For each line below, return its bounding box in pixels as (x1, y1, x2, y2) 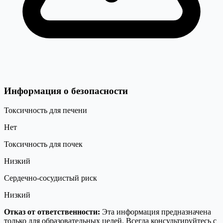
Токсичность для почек (4, 139, 83, 148)
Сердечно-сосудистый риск (4, 173, 97, 182)
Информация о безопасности (4, 85, 128, 96)
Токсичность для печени (4, 106, 87, 114)
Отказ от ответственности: (4, 207, 100, 216)
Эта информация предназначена (100, 207, 211, 216)
